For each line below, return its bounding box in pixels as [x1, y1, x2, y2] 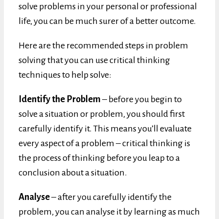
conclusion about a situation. [19, 167, 127, 177]
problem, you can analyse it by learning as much [19, 206, 200, 217]
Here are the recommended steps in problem [19, 40, 188, 50]
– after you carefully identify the [50, 192, 172, 202]
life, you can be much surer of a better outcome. [19, 16, 197, 26]
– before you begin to [101, 94, 182, 104]
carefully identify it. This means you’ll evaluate [19, 123, 192, 133]
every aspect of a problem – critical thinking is [19, 138, 190, 148]
